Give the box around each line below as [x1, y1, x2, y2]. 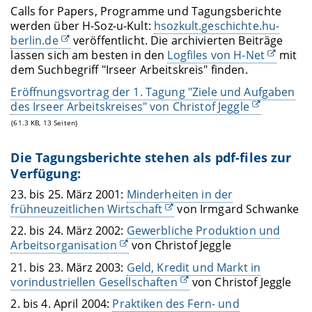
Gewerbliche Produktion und [126, 223, 281, 239]
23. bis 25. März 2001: [10, 187, 127, 202]
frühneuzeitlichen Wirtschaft [10, 201, 163, 217]
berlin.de [10, 33, 58, 49]
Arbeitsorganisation [10, 237, 118, 253]
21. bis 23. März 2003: [10, 259, 127, 275]
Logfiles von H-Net [167, 47, 265, 63]
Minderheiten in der [126, 187, 233, 202]
